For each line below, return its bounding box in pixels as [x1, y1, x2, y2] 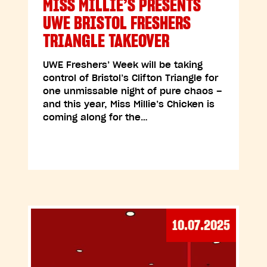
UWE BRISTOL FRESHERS [43, 11, 191, 34]
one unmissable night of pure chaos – [43, 85, 223, 97]
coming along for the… [43, 111, 148, 123]
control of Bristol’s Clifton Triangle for [43, 72, 219, 83]
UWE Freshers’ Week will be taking [43, 59, 203, 70]
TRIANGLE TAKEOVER [43, 29, 170, 52]
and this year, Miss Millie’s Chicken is [43, 98, 215, 110]
